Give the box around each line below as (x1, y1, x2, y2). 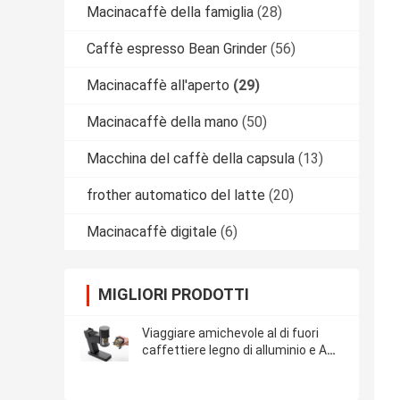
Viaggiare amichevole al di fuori (142, 326, 319, 341)
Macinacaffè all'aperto (87, 77, 229, 95)
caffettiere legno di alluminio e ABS (142, 343, 343, 358)
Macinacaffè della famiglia (87, 4, 254, 21)
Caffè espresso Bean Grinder (87, 40, 267, 58)
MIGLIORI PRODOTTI (98, 285, 249, 304)
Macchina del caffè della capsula (87, 150, 295, 168)
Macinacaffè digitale (87, 223, 217, 241)
